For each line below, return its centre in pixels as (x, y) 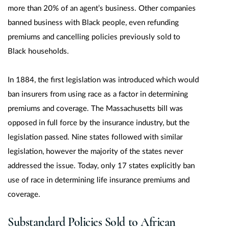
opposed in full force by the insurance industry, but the (99, 123)
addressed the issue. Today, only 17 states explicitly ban (101, 166)
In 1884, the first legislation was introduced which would (103, 80)
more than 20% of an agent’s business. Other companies (102, 8)
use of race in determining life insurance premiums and (99, 180)
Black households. (38, 51)
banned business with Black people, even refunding (93, 23)
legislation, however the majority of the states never (95, 152)
